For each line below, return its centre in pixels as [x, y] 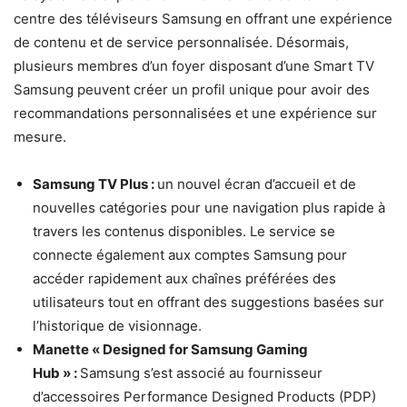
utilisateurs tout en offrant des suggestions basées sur [208, 303]
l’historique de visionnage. [117, 326]
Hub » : [56, 373]
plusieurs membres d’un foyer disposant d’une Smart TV [194, 66]
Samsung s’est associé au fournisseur [201, 373]
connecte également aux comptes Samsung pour [190, 255]
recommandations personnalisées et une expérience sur [195, 114]
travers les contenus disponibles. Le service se [184, 232]
